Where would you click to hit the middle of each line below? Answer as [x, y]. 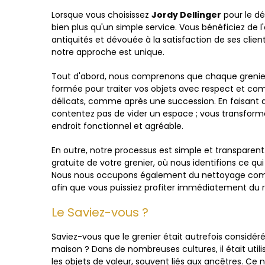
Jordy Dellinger [186, 15]
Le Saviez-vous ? [100, 212]
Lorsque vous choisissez [101, 15]
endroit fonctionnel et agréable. [117, 126]
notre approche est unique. [108, 52]
